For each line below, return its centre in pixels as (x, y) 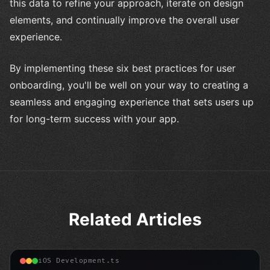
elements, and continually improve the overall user (124, 20)
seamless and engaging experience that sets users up (132, 102)
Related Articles (135, 219)
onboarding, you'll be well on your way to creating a (129, 85)
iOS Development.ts (79, 261)
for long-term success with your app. (94, 118)
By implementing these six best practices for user (123, 68)
